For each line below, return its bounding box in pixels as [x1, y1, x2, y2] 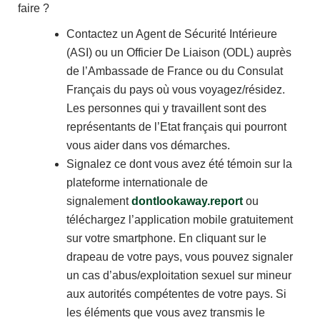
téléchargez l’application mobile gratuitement [66, 214, 293, 226]
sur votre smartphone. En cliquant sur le [66, 232, 266, 245]
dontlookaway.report [131, 195, 246, 208]
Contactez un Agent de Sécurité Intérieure [66, 28, 277, 41]
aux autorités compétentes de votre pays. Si [66, 288, 286, 301]
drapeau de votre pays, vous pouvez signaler [66, 251, 293, 264]
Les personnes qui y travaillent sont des [66, 102, 266, 115]
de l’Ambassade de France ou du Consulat [66, 65, 283, 78]
